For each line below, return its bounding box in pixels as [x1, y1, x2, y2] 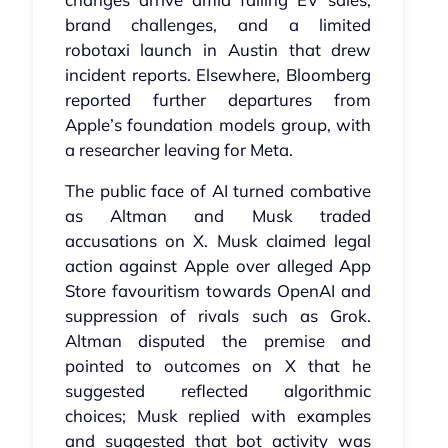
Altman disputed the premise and [64, 330, 372, 352]
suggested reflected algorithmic [64, 380, 372, 402]
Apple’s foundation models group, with [64, 114, 372, 136]
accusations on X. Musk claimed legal [64, 230, 372, 252]
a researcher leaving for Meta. [64, 139, 293, 161]
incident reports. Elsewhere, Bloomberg [64, 64, 372, 86]
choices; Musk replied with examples [64, 405, 372, 427]
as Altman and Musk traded [64, 205, 372, 227]
